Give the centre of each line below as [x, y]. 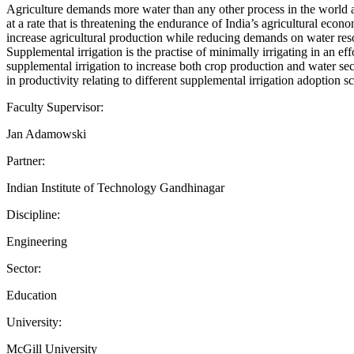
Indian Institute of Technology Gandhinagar [115, 187]
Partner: [26, 160]
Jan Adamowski [46, 134]
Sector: [24, 268]
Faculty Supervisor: [55, 107]
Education [32, 295]
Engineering [37, 241]
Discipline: [33, 214]
